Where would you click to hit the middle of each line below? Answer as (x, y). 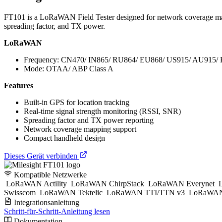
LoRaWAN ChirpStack (108, 183)
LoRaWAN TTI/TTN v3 (146, 192)
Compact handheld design (64, 138)
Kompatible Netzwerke (49, 174)
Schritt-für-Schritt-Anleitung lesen (57, 211)
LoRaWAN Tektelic (71, 192)
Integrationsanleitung (46, 202)
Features (19, 85)
